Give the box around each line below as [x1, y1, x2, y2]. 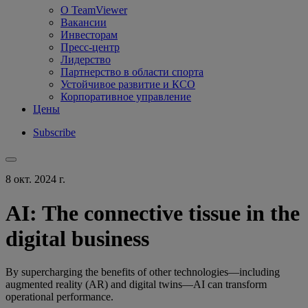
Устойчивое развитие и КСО [60, 78, 195, 91]
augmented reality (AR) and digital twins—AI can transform [5, 278, 267, 291]
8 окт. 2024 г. [5, 173, 65, 186]
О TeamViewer [60, 4, 127, 16]
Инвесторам [60, 29, 118, 41]
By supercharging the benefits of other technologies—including [5, 266, 280, 278]
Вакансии [60, 16, 107, 29]
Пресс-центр [60, 41, 120, 54]
